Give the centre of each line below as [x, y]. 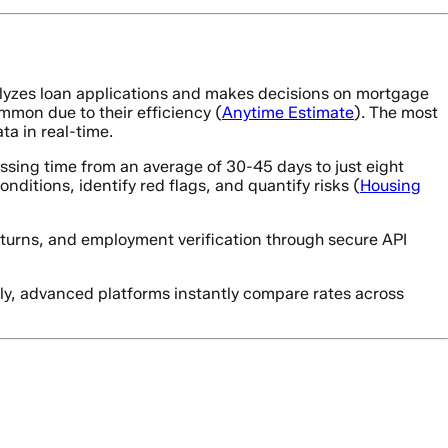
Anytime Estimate [288, 113]
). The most [396, 113]
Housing [390, 186]
